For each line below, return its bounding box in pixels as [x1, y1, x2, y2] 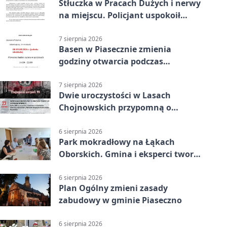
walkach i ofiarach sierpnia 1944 [59, 114, 189, 126]
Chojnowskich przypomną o [59, 102, 171, 113]
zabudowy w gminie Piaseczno [59, 194, 182, 206]
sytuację [59, 22, 93, 33]
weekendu [59, 68, 101, 80]
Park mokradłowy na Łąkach [59, 136, 175, 147]
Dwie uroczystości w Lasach [59, 90, 171, 101]
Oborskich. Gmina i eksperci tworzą [59, 148, 203, 160]
